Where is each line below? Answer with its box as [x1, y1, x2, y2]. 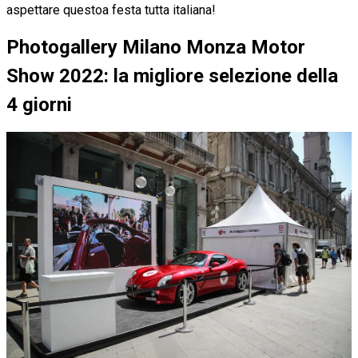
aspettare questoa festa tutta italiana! [6, 2, 216, 18]
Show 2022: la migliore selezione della [6, 64, 338, 87]
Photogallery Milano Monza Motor [6, 35, 305, 58]
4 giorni [6, 93, 72, 116]
